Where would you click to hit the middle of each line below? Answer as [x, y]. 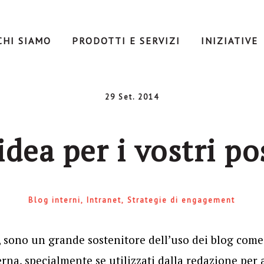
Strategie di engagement [181, 200]
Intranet [104, 200]
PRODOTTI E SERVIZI [126, 41]
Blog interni [55, 200]
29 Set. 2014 [132, 97]
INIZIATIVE [229, 41]
